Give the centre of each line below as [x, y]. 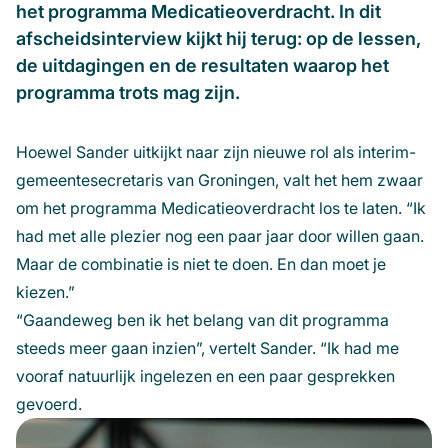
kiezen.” [47, 292]
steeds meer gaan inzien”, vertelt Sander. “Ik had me [207, 348]
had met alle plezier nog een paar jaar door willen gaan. [220, 236]
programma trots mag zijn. [128, 93]
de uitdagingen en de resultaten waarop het [202, 66]
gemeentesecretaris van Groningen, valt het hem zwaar [219, 180]
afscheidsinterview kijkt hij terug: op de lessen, [218, 39]
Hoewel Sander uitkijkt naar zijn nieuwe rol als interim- [216, 152]
